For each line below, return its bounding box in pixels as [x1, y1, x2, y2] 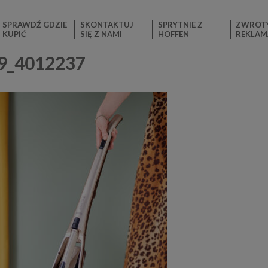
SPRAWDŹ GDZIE [2, 19, 67, 29]
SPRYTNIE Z [158, 19, 203, 29]
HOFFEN [158, 29, 189, 39]
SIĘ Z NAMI [80, 29, 122, 39]
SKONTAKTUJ [80, 19, 133, 29]
